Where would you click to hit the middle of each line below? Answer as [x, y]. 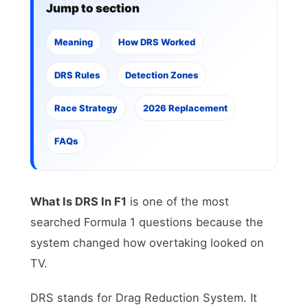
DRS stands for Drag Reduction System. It [144, 297]
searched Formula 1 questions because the [147, 222]
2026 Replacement [186, 108]
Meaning [74, 42]
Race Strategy [86, 108]
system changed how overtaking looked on [147, 242]
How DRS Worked [157, 42]
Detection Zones [162, 75]
